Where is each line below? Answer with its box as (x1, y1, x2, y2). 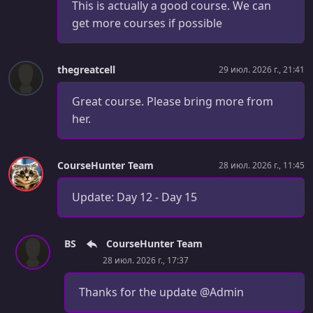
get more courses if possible (72, 15, 222, 31)
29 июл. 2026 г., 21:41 (219, 63, 305, 75)
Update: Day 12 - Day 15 (72, 189, 197, 205)
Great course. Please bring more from (72, 94, 273, 110)
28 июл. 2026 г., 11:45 (219, 159, 305, 171)
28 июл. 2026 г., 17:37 (103, 254, 189, 267)
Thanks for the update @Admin (79, 284, 244, 300)
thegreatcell (57, 63, 115, 77)
